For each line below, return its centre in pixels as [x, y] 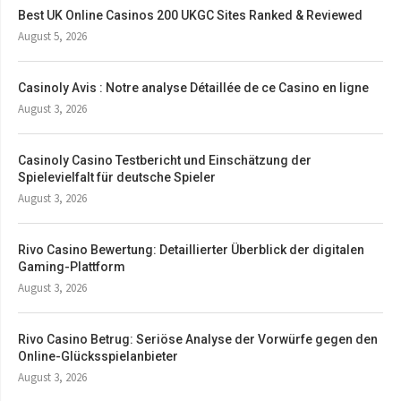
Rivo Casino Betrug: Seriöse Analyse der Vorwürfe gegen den [198, 339]
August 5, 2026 [52, 36]
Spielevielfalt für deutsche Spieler [117, 177]
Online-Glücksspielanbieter [98, 356]
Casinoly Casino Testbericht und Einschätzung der [165, 160]
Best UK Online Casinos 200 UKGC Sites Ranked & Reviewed [190, 15]
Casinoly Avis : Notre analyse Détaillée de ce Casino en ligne [193, 87]
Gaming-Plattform [72, 266]
